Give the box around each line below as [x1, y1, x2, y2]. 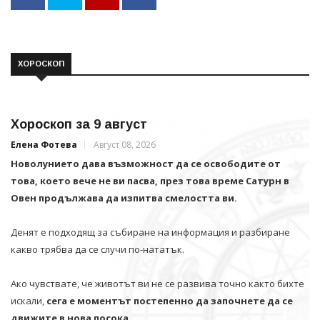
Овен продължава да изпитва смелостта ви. [11, 191, 237, 204]
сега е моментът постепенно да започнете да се [46, 294, 293, 307]
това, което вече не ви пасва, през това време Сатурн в [11, 174, 289, 187]
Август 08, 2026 [94, 138, 156, 151]
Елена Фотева [11, 138, 77, 151]
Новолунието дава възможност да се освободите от [11, 156, 281, 170]
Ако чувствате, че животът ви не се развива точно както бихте [11, 276, 304, 290]
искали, [11, 294, 46, 307]
